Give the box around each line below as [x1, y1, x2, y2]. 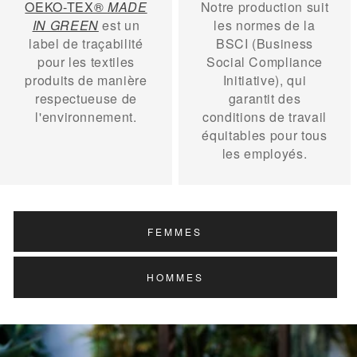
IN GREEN [32, 16, 99, 35]
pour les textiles [37, 53, 135, 72]
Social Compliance [206, 53, 324, 72]
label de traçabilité [29, 34, 143, 53]
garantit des [228, 89, 301, 108]
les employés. [222, 144, 308, 163]
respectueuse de [35, 89, 137, 108]
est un [98, 16, 140, 35]
